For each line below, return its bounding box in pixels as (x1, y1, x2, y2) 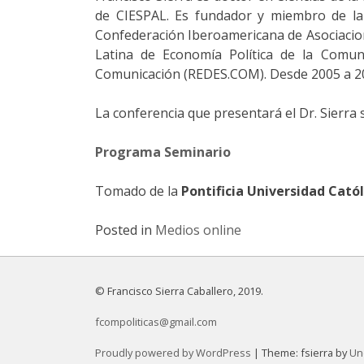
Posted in (95, 220, 155, 239)
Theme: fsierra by (262, 344, 349, 360)
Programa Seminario (95, 142, 231, 161)
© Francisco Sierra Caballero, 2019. (95, 283, 263, 298)
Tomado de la (95, 181, 181, 200)
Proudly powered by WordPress (95, 344, 253, 360)
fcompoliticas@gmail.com (95, 314, 217, 329)
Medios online (155, 220, 241, 239)
